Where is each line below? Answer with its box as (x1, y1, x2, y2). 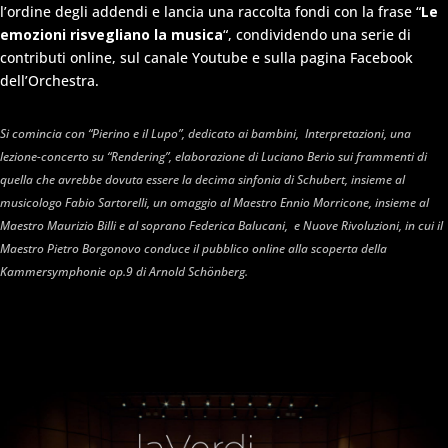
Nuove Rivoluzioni (303, 216, 399, 234)
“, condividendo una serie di (223, 24, 411, 44)
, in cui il (399, 216, 443, 234)
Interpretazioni (305, 124, 384, 142)
